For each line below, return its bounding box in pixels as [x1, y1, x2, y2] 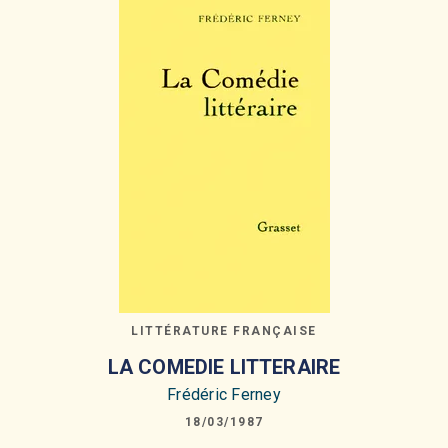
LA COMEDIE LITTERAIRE [107, 355, 341, 380]
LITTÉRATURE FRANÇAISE [131, 324, 317, 339]
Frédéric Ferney [166, 384, 282, 404]
